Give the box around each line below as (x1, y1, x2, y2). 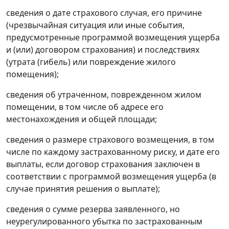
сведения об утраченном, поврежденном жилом (6, 89, 201, 101)
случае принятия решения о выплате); (6, 183, 160, 195)
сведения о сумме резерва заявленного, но (6, 203, 180, 215)
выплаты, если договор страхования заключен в (6, 158, 200, 170)
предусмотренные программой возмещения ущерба (6, 32, 220, 43)
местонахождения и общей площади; (6, 113, 157, 125)
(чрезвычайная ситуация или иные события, (6, 19, 185, 31)
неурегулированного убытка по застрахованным (6, 216, 202, 227)
